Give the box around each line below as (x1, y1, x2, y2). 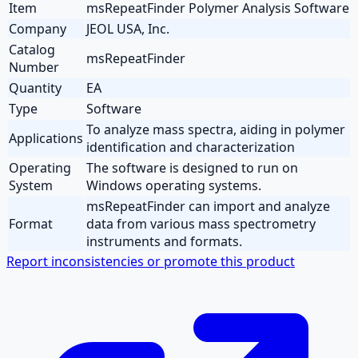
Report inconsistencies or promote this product (6, 252, 295, 270)
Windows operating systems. (86, 176, 261, 194)
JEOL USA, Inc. (86, 19, 169, 38)
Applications (9, 129, 83, 147)
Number (9, 58, 59, 76)
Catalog (9, 40, 55, 58)
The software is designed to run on (86, 158, 298, 177)
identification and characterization (86, 137, 295, 156)
